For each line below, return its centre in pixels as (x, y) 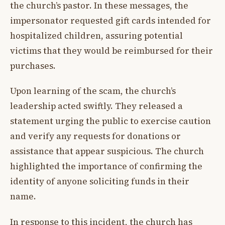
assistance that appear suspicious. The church (107, 151)
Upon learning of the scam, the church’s (93, 91)
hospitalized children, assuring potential (96, 35)
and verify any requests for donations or (95, 136)
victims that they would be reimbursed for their (111, 50)
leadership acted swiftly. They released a (96, 106)
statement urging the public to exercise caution (110, 121)
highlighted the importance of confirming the (106, 166)
